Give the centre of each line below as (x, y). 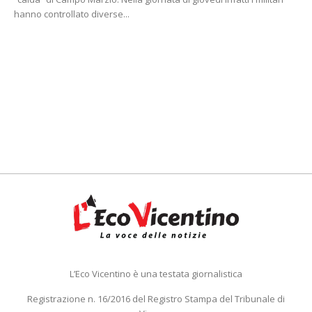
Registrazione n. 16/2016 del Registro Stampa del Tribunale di (156, 298)
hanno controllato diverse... (72, 14)
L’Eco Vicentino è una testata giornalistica (156, 273)
